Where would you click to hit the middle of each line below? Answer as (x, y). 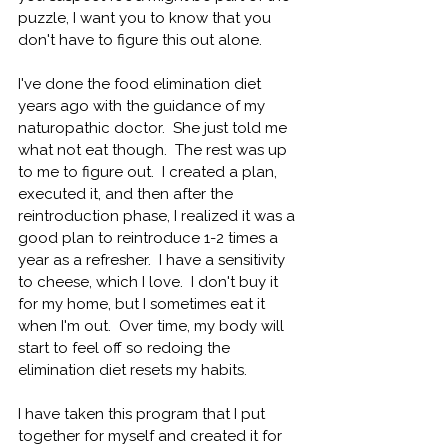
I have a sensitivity (220, 259)
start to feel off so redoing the (126, 347)
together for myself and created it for (152, 435)
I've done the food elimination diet (141, 83)
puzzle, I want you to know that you (146, 17)
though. (139, 149)
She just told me (228, 127)
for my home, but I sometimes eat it (143, 303)
